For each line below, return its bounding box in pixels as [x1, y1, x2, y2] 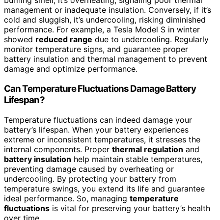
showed [4, 34, 35, 45]
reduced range [35, 34, 92, 45]
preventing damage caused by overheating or [4, 164, 174, 174]
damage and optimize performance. [4, 64, 137, 74]
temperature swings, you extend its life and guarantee [4, 183, 205, 193]
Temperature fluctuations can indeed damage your [4, 114, 192, 125]
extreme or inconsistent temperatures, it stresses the [4, 134, 200, 144]
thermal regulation [112, 144, 183, 154]
